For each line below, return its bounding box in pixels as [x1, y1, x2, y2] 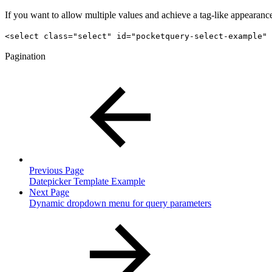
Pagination [5, 51, 46, 62]
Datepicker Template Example [29, 176, 145, 187]
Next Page [29, 187, 69, 198]
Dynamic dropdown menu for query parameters [29, 198, 211, 209]
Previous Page [29, 165, 84, 176]
